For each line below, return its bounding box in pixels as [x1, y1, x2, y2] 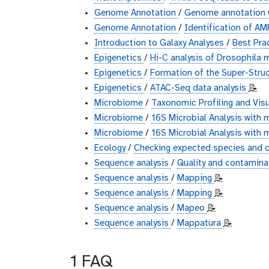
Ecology [94, 143, 128, 153]
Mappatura [177, 218, 223, 228]
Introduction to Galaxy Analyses [94, 38, 226, 48]
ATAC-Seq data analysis [150, 83, 249, 93]
